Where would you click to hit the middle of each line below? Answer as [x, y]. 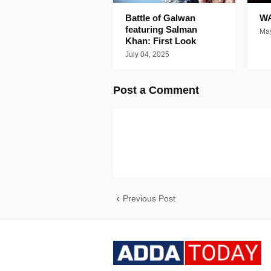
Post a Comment [156, 90]
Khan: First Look [161, 41]
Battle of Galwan [160, 18]
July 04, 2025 [147, 55]
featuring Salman [161, 30]
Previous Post [149, 199]
